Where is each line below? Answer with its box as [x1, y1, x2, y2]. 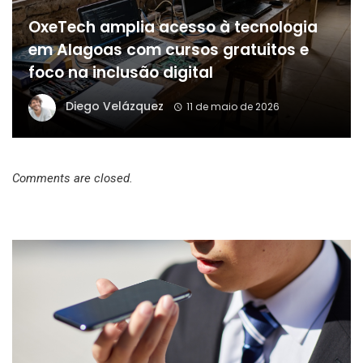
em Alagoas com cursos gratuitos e [28, 38, 309, 61]
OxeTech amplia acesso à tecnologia [28, 15, 318, 38]
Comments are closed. [12, 170, 133, 186]
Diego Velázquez [66, 97, 164, 114]
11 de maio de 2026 [186, 99, 280, 113]
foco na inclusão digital [28, 61, 213, 83]
